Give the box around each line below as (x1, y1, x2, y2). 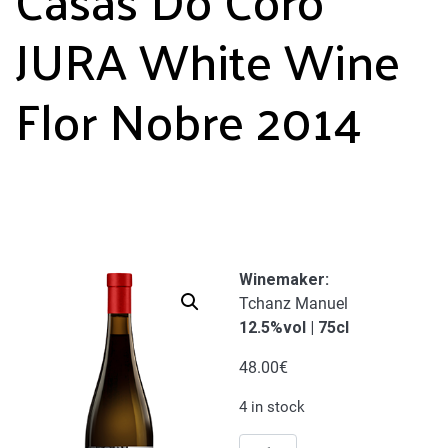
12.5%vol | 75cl (239, 318, 349, 338)
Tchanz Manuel (239, 294, 348, 314)
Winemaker (239, 270, 325, 290)
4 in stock (239, 398, 305, 417)
